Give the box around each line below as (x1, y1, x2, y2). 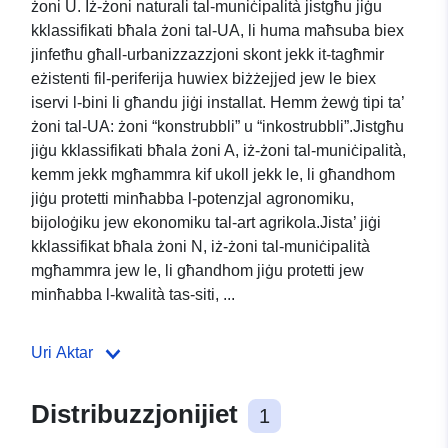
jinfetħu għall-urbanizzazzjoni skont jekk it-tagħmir (31, 46, 384, 64)
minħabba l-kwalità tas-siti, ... (31, 286, 235, 304)
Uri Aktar (31, 344, 93, 362)
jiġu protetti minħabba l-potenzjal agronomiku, (31, 190, 354, 208)
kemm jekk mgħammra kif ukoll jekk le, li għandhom (31, 166, 395, 184)
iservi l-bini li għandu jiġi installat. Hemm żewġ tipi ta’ (31, 94, 404, 112)
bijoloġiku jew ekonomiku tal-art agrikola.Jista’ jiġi (31, 214, 381, 232)
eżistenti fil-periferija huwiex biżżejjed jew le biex (31, 70, 376, 88)
